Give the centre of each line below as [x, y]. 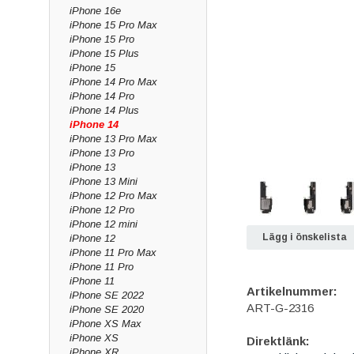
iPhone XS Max [105, 324]
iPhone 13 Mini [104, 181]
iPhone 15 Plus [104, 53]
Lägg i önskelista [305, 237]
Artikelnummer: [292, 291]
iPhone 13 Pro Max [113, 139]
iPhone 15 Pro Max [113, 25]
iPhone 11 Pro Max [113, 252]
